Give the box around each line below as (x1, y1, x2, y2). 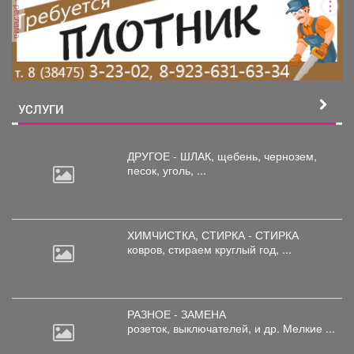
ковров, (127, 240, 168, 257)
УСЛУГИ (18, 100, 64, 117)
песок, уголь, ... (127, 161, 206, 178)
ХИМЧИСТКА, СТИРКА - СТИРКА (127, 226, 299, 243)
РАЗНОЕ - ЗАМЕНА (127, 305, 226, 322)
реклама (12, 2, 24, 39)
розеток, (127, 319, 173, 336)
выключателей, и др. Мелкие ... (173, 319, 335, 336)
